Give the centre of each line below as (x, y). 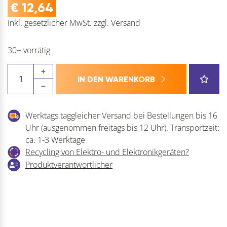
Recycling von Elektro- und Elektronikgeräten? (107, 152)
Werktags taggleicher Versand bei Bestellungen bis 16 (121, 115)
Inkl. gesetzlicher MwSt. (50, 23)
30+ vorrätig (29, 50)
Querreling (26, 93)
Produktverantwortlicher (69, 164)
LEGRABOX (27, 81)
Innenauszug (29, 118)
